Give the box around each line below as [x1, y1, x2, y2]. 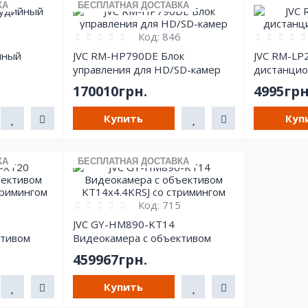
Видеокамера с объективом [72, 230, 211, 245]
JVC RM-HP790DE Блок [72, 48, 184, 63]
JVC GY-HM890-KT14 [72, 217, 175, 231]
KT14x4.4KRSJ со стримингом [72, 244, 217, 258]
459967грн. [72, 250, 147, 269]
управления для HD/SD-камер [72, 62, 221, 76]
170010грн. [72, 81, 147, 100]
